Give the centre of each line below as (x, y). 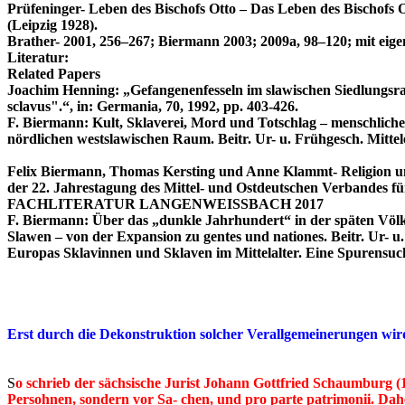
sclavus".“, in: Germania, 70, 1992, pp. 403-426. (153, 107)
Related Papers (54, 74)
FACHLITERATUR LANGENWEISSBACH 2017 (165, 204)
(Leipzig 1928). (52, 25)
